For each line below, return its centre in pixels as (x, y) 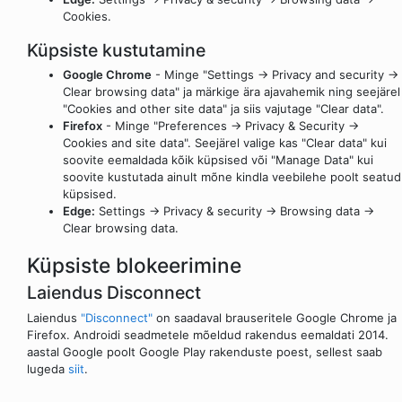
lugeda (48, 368)
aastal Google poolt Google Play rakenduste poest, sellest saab (205, 351)
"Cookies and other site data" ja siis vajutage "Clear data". (223, 109)
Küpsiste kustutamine (116, 50)
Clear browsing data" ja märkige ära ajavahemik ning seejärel (232, 92)
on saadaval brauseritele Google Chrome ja (275, 317)
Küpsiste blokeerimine (134, 265)
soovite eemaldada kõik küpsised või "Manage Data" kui (218, 160)
